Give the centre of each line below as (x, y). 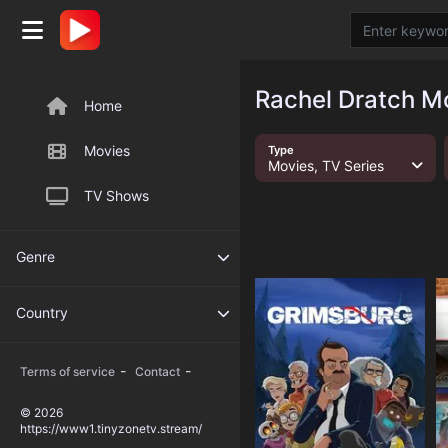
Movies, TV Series (325, 165)
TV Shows (116, 195)
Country (42, 312)
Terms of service (67, 371)
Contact (157, 371)
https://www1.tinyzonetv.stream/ (111, 428)
